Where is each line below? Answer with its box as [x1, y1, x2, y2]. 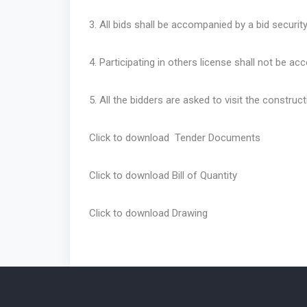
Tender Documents [175, 132, 260, 145]
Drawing [172, 207, 208, 220]
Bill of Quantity [172, 169, 237, 182]
